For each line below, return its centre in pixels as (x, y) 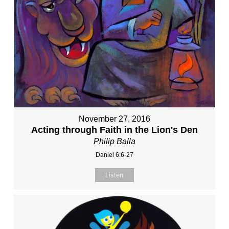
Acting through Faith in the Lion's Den (114, 130)
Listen (114, 175)
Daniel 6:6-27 (114, 155)
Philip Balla (114, 142)
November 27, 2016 (114, 119)
